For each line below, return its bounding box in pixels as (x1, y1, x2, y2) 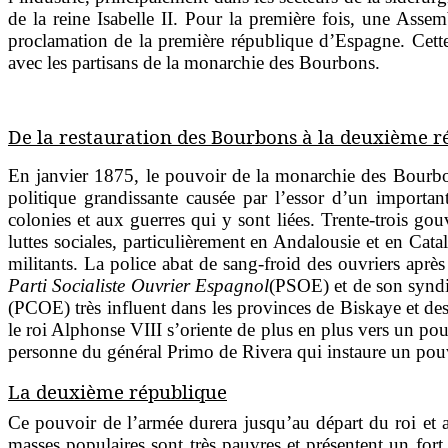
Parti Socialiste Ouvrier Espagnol (8, 274, 269, 296)
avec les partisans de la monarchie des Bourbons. (8, 51, 380, 73)
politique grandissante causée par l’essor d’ (8, 186, 348, 208)
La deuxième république (8, 378, 227, 404)
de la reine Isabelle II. (8, 7, 185, 29)
